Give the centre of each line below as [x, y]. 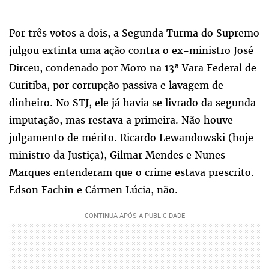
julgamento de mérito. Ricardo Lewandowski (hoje [131, 138]
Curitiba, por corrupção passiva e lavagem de [116, 86]
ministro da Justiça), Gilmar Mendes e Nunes [117, 155]
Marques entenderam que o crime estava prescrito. [131, 173]
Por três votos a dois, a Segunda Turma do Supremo [134, 33]
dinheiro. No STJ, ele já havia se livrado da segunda [132, 103]
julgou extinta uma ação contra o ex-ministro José [131, 51]
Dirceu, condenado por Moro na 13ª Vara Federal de [133, 68]
